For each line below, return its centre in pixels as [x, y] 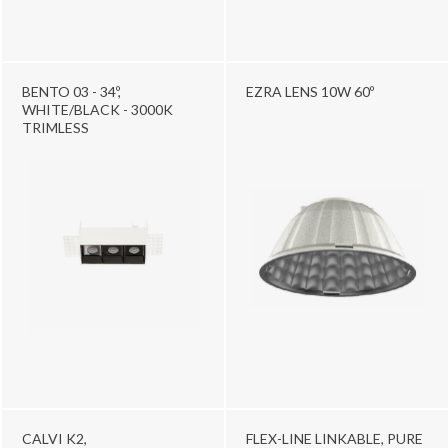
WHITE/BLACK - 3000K [97, 109]
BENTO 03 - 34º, [71, 91]
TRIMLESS [55, 127]
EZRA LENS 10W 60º [310, 91]
